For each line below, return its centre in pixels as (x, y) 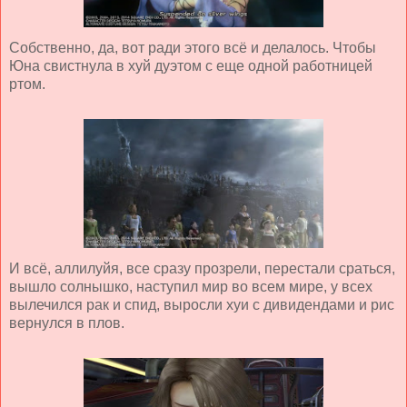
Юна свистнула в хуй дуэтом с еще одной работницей (191, 65)
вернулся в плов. (67, 323)
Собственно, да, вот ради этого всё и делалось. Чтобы (193, 47)
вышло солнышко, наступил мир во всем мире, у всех (191, 286)
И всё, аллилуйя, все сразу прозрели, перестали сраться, (202, 268)
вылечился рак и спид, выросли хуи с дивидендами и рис (202, 304)
